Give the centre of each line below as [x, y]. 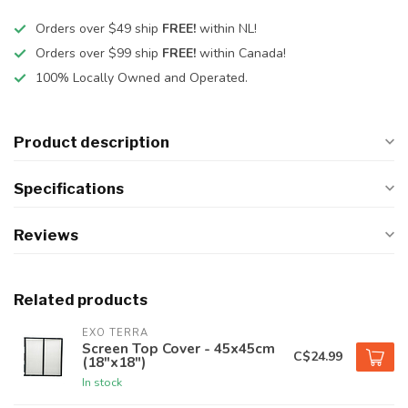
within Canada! [241, 53]
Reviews [46, 235]
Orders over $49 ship [99, 29]
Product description [92, 142]
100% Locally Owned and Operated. [142, 78]
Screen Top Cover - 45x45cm [178, 348]
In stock [102, 382]
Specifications [69, 189]
